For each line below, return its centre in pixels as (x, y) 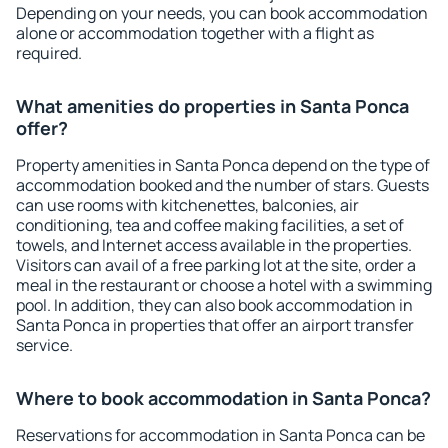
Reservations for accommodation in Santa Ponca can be (220, 435)
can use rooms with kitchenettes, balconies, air (187, 205)
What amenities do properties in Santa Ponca (212, 106)
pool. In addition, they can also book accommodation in (214, 305)
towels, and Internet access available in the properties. (214, 245)
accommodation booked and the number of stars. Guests (222, 185)
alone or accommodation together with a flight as (195, 33)
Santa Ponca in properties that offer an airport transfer (215, 325)
